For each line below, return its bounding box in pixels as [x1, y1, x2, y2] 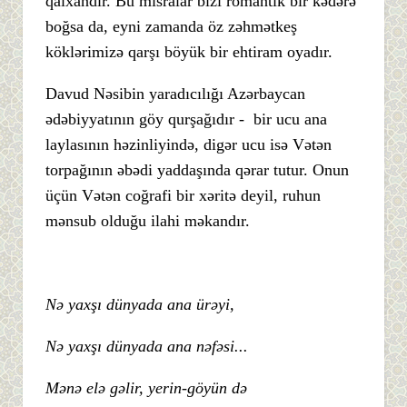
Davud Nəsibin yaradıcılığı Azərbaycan [45, 84, 305, 104]
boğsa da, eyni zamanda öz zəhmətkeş [45, 17, 297, 36]
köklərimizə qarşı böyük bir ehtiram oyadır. [45, 43, 333, 62]
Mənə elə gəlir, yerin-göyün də [45, 379, 247, 398]
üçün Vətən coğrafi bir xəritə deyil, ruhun [45, 186, 321, 205]
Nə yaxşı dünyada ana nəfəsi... [45, 337, 248, 356]
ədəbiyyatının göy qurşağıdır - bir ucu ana [45, 110, 327, 129]
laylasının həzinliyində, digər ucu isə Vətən [45, 135, 332, 154]
